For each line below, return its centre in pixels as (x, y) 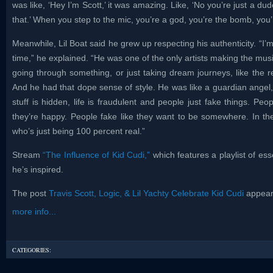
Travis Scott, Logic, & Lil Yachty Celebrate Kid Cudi (146, 193)
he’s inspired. (38, 169)
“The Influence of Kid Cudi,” (97, 155)
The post (30, 193)
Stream (28, 155)
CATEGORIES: (32, 250)
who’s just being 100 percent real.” (79, 131)
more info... (34, 211)
